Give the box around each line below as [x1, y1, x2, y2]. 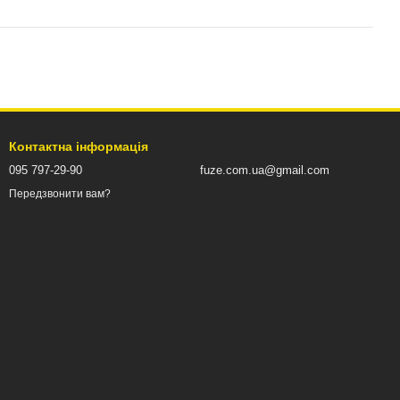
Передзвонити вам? [9, 187, 111, 201]
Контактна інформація [9, 139, 148, 154]
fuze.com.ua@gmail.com [200, 163, 329, 177]
